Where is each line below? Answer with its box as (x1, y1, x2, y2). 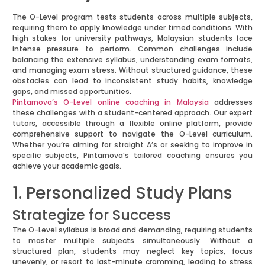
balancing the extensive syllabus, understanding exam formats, (12, 54, 253, 65)
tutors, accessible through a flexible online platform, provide (12, 118, 253, 129)
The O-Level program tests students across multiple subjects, (12, 12, 253, 22)
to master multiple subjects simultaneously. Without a (12, 235, 253, 246)
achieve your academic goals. (12, 161, 121, 172)
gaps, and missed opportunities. (12, 86, 131, 97)
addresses (208, 97, 253, 108)
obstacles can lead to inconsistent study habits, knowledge (12, 76, 253, 86)
